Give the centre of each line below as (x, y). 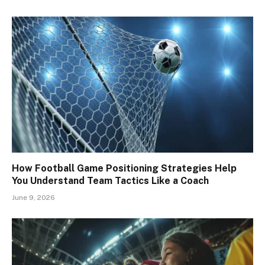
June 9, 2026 (33, 197)
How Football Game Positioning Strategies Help (124, 168)
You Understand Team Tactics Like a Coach (110, 180)
